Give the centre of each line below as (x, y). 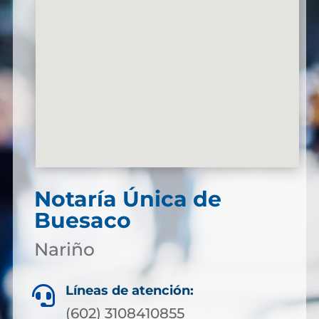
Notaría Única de (127, 199)
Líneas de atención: (130, 291)
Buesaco (82, 220)
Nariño (64, 249)
